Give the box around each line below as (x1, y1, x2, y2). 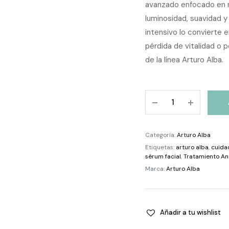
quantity (162, 189, 194, 199)
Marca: (145, 165, 166, 173)
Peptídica (162, 152, 197, 163)
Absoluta (162, 127, 196, 138)
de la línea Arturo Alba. (145, 55, 223, 65)
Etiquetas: (145, 143, 176, 151)
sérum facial (145, 152, 181, 161)
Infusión (162, 115, 190, 126)
